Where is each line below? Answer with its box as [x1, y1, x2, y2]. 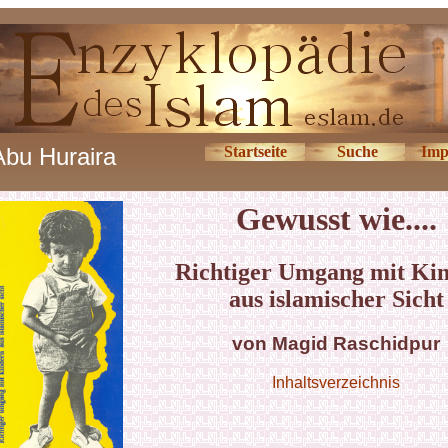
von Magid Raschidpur [232, 333, 440, 355]
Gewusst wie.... [235, 201, 437, 237]
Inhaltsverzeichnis [272, 374, 400, 392]
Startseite [223, 143, 287, 160]
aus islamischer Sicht [228, 286, 444, 313]
